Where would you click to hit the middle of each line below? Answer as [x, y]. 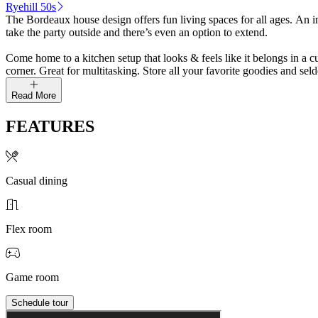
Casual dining [37, 180]
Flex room [29, 229]
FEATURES [50, 126]
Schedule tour [40, 302]
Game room [32, 277]
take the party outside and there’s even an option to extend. [138, 32]
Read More [34, 95]
